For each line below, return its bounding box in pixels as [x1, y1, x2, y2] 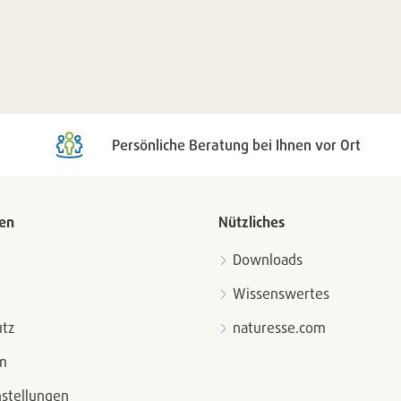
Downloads [233, 251, 303, 269]
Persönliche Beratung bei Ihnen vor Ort [112, 136, 361, 154]
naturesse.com [233, 319, 326, 337]
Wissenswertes [233, 285, 329, 303]
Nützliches [218, 213, 285, 231]
